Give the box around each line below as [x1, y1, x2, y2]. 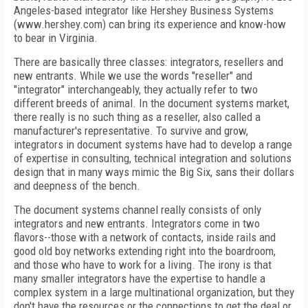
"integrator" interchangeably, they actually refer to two [14, 82, 258, 96]
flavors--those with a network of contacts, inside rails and [14, 230, 276, 244]
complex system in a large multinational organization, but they [14, 285, 294, 299]
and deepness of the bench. [14, 179, 140, 192]
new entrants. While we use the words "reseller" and [14, 69, 252, 82]
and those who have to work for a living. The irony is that [14, 258, 272, 272]
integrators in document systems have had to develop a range [14, 137, 292, 151]
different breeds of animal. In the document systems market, [14, 96, 289, 110]
